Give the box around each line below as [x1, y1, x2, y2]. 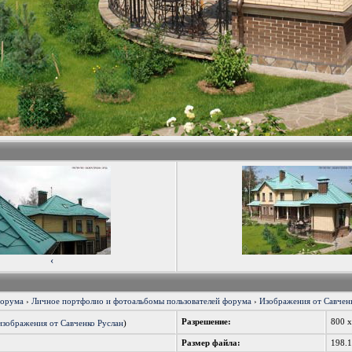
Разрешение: [181, 317, 232, 326]
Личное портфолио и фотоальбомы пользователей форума [31, 297, 252, 306]
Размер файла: [181, 339, 241, 347]
